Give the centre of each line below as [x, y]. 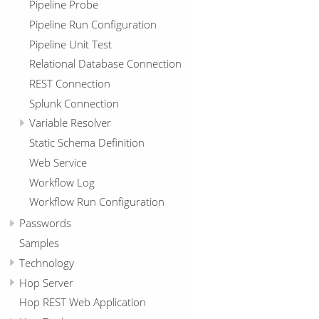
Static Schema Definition [87, 143]
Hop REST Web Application [83, 302]
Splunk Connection [74, 103]
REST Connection [69, 84]
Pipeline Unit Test [70, 44]
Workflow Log [62, 182]
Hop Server [46, 282]
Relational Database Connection [105, 64]
